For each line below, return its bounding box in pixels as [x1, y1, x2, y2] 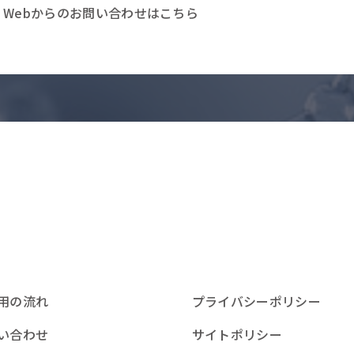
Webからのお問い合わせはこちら [2, 3, 199, 22]
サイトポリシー [191, 324, 283, 344]
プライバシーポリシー [191, 291, 321, 311]
